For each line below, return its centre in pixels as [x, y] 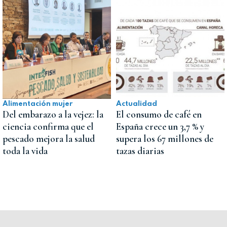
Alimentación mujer [37, 104]
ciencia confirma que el [48, 126]
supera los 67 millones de [165, 139]
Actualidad [137, 104]
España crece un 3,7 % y [160, 126]
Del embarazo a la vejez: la [53, 114]
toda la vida [25, 151]
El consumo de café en [159, 114]
